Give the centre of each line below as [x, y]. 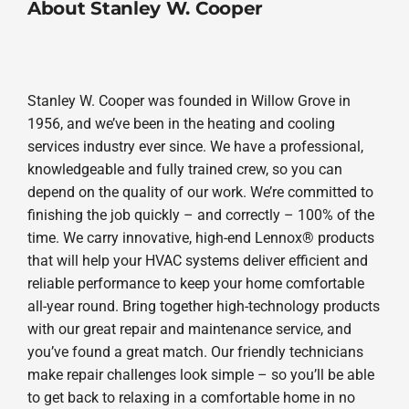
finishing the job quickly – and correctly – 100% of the [200, 215]
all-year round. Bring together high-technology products [203, 307]
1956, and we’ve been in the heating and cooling [181, 124]
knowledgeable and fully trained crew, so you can [184, 170]
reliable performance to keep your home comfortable [195, 284]
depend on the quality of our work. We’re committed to [200, 193]
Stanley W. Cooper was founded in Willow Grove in [189, 101]
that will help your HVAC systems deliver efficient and [197, 261]
